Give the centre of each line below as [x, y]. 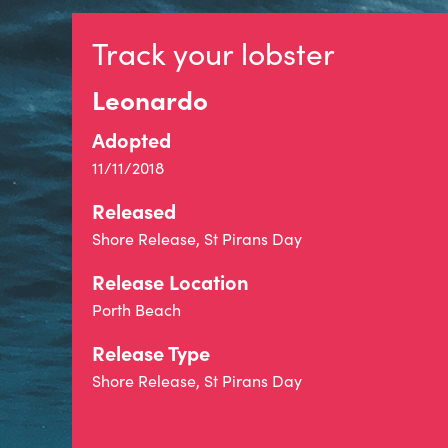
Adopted [131, 139]
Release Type [151, 352]
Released [134, 210]
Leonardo [150, 99]
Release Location [170, 281]
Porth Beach [136, 309]
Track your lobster [213, 53]
